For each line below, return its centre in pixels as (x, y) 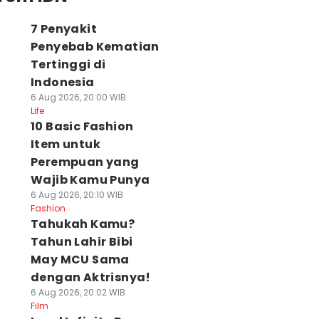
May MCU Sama (80, 260)
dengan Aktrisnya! (90, 277)
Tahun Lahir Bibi (82, 242)
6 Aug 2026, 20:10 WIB (77, 195)
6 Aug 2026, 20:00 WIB (78, 97)
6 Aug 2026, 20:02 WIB (78, 292)
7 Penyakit (63, 29)
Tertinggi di (68, 64)
